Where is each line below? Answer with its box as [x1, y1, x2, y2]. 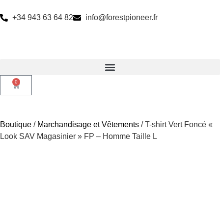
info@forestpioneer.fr [85, 13, 158, 22]
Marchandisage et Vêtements [37, 120, 139, 129]
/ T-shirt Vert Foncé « [139, 120, 213, 129]
